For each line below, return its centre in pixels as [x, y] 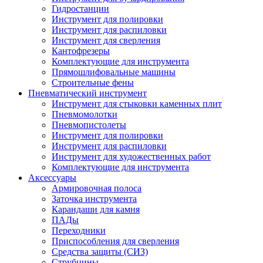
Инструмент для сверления [106, 40]
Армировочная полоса [97, 188]
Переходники [79, 230]
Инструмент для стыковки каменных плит [137, 104]
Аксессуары [52, 178]
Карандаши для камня [96, 209]
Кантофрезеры [81, 51]
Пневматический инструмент [87, 93]
